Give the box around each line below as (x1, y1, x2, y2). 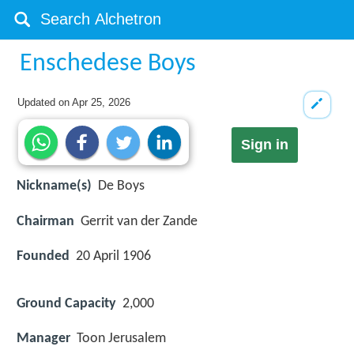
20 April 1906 (76, 248, 151, 264)
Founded (17, 248, 70, 264)
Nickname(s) (17, 179, 92, 194)
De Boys (98, 179, 145, 194)
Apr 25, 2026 (72, 96, 131, 108)
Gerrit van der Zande (81, 213, 198, 229)
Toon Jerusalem (77, 331, 166, 347)
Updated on (17, 96, 73, 108)
